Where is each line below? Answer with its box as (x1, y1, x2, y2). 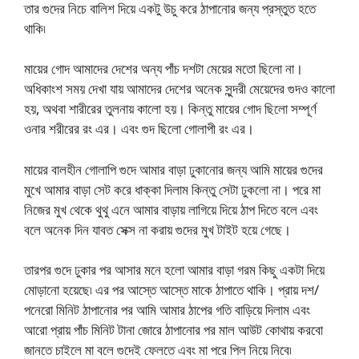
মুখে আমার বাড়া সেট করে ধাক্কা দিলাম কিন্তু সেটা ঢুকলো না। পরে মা (24, 179, 321, 199)
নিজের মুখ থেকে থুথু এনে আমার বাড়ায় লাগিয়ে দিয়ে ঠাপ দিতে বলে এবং (24, 200, 318, 219)
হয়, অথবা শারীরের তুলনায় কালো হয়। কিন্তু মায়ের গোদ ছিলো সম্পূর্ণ (24, 99, 317, 119)
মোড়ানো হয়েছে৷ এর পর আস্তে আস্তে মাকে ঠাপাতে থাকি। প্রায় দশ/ (24, 280, 319, 300)
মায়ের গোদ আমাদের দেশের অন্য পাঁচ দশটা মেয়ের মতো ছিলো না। (24, 59, 303, 79)
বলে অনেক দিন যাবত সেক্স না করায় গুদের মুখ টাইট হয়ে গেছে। (24, 220, 291, 239)
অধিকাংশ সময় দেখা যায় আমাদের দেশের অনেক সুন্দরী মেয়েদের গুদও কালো (24, 79, 335, 99)
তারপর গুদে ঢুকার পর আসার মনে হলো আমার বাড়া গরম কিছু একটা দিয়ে (24, 260, 325, 280)
